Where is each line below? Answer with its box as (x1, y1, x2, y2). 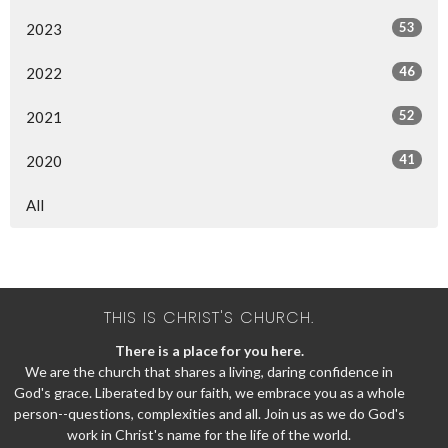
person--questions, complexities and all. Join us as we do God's (13, 404, 405, 422)
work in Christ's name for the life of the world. (67, 425, 351, 443)
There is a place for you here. (114, 341, 304, 359)
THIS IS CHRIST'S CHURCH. (104, 306, 314, 329)
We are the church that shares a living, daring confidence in (25, 362, 393, 380)
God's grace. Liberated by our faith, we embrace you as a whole (13, 383, 405, 401)
